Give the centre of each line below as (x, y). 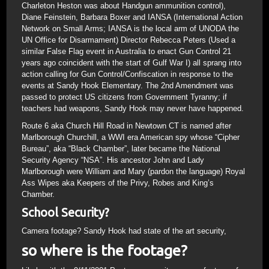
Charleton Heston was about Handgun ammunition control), (124, 6)
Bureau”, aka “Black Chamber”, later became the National (121, 149)
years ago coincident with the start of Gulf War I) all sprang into (131, 63)
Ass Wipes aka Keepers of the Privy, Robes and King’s (118, 183)
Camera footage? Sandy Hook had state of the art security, (124, 231)
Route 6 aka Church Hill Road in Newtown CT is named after (126, 126)
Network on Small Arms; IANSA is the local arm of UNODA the (130, 29)
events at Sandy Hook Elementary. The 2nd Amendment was (128, 86)
